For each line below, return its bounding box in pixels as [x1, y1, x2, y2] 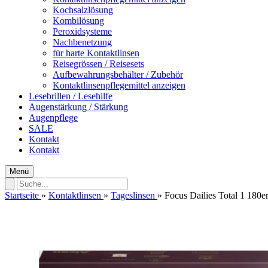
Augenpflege [29, 112, 78, 123]
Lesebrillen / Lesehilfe [29, 91, 112, 101]
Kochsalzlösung [53, 5, 113, 15]
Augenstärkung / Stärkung [29, 102, 128, 112]
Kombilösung [53, 16, 104, 26]
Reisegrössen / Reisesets [53, 59, 144, 69]
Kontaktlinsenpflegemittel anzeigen [53, 80, 185, 90]
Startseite [5, 190, 39, 200]
